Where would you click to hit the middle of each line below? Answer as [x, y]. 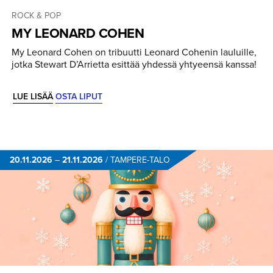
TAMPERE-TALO [140, 160]
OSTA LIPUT [79, 97]
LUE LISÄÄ [33, 97]
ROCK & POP [36, 16]
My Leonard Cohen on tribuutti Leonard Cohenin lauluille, [134, 52]
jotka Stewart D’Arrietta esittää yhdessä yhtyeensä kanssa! [134, 65]
